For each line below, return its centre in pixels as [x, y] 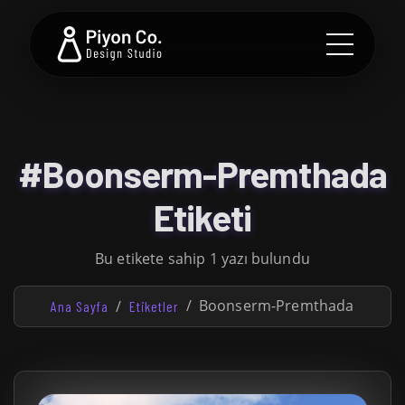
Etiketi [202, 217]
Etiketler [154, 306]
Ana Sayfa [80, 306]
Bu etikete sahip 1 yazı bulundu [202, 259]
